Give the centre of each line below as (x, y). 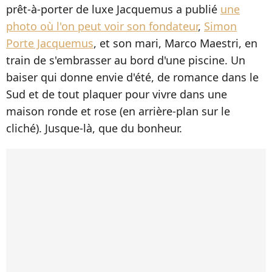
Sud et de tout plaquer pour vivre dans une (117, 94)
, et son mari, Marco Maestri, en (175, 43)
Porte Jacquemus (50, 43)
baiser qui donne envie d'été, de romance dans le (132, 77)
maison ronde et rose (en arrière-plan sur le (118, 111)
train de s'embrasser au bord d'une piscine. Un (126, 60)
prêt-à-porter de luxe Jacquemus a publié (113, 9)
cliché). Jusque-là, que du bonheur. (94, 128)
